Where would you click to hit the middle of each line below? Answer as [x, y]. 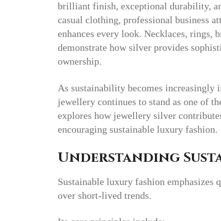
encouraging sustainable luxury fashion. [138, 129]
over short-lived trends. [105, 195]
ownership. [80, 61]
